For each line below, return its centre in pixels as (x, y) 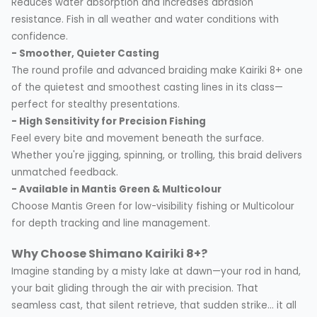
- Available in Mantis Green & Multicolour (116, 189)
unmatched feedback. (65, 172)
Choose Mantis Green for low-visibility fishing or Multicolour (153, 206)
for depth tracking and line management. (111, 223)
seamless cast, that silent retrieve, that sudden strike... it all (154, 305)
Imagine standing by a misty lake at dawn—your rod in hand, (156, 271)
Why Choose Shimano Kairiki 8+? (109, 253)
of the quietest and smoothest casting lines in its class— (147, 87)
